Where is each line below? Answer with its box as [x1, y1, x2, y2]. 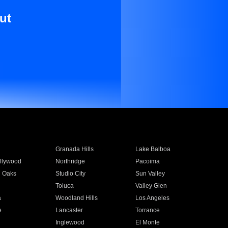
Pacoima [135, 158, 160, 165]
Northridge [55, 158, 85, 165]
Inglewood [55, 219, 84, 226]
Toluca [55, 182, 74, 189]
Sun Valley [135, 170, 165, 177]
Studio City [55, 170, 85, 177]
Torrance [135, 207, 160, 214]
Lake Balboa [135, 146, 171, 153]
